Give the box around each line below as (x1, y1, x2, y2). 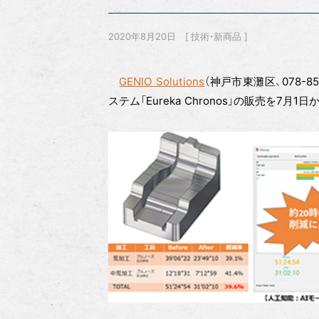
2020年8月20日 (108, 30, 176, 42)
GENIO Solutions (119, 74, 204, 88)
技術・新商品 (191, 30, 242, 42)
